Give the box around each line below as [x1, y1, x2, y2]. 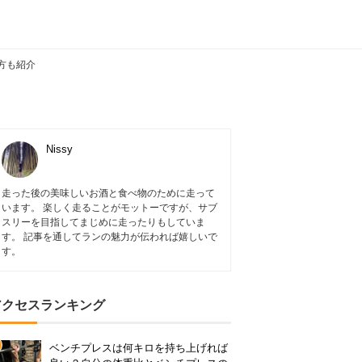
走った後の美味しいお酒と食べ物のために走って [2, 187, 215, 199]
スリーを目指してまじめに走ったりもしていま [2, 217, 205, 228]
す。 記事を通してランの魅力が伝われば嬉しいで [2, 231, 217, 242]
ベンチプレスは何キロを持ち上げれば [49, 342, 228, 354]
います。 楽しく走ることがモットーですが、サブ [2, 202, 217, 213]
